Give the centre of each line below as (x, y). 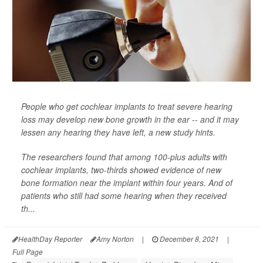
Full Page (28, 252)
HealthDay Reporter (50, 239)
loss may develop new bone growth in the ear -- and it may (130, 119)
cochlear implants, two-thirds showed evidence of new (121, 170)
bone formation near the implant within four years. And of (127, 183)
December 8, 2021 (188, 239)
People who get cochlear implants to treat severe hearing (127, 106)
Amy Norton (115, 239)
